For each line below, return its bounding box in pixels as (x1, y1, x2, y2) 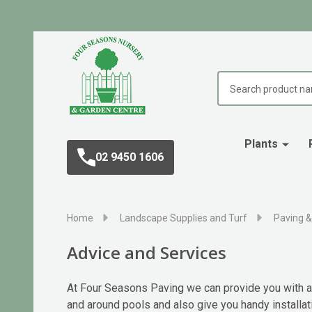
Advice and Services (67, 241, 226, 264)
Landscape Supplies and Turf (120, 212, 247, 224)
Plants (244, 137, 278, 150)
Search (217, 72, 251, 86)
